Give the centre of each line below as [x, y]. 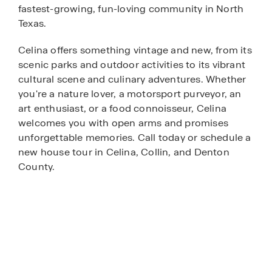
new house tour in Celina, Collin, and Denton [124, 152]
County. [37, 167]
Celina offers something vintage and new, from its [135, 50]
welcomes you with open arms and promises [124, 123]
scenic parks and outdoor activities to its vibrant [132, 65]
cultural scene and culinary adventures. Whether [132, 80]
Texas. [32, 24]
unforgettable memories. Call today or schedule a [135, 138]
